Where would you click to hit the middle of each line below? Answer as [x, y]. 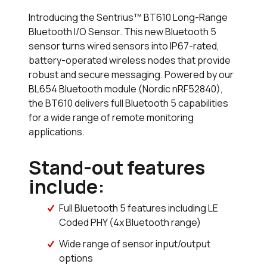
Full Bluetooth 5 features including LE [139, 208]
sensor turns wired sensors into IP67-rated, [124, 46]
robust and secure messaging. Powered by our [131, 75]
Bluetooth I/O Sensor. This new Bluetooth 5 [122, 32]
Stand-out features [117, 168]
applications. [57, 132]
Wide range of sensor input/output [135, 244]
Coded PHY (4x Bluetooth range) [130, 223]
